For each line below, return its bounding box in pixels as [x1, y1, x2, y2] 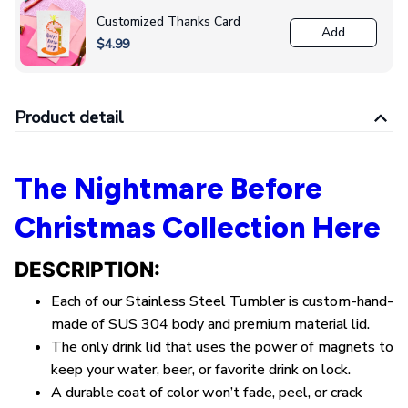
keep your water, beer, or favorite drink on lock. [51, 360, 351, 381]
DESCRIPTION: [15, 256, 165, 281]
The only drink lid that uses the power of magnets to [51, 337, 393, 358]
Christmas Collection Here [15, 210, 381, 246]
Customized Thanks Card [97, 13, 240, 30]
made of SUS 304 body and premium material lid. [51, 314, 370, 335]
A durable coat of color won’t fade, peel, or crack [51, 382, 362, 403]
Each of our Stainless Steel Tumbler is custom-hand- [51, 291, 393, 312]
